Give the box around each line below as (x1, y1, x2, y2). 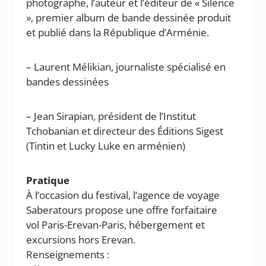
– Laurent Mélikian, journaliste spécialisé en (26, 60, 226, 74)
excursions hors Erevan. (26, 233, 136, 246)
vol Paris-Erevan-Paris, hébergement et (26, 218, 205, 232)
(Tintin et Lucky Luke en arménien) (26, 139, 186, 153)
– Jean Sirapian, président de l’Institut (26, 109, 197, 123)
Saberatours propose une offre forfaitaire (26, 203, 218, 217)
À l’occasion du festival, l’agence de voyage (26, 188, 220, 202)
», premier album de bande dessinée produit (26, 11, 232, 24)
